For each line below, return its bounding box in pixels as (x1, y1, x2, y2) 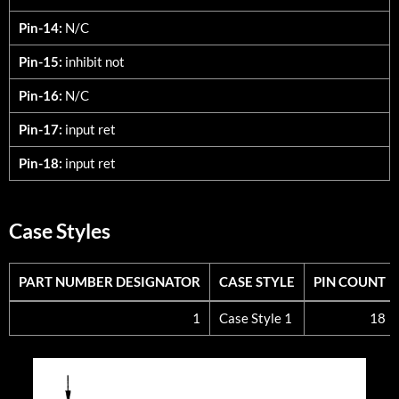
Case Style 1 (219, 309, 292, 326)
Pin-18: (19, 154, 62, 171)
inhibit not (62, 53, 125, 69)
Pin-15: (19, 53, 62, 69)
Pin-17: (19, 120, 62, 137)
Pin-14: (19, 19, 62, 36)
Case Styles (9, 218, 110, 243)
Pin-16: (19, 86, 62, 103)
